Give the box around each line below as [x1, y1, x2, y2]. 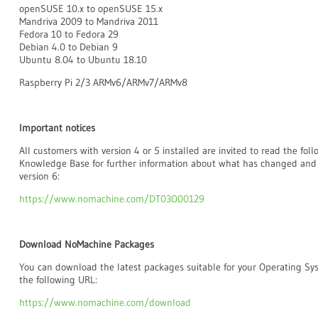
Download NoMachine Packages [19, 238, 154, 251]
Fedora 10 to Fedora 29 [19, 28, 119, 40]
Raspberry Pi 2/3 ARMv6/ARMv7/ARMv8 [19, 76, 187, 89]
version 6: [19, 170, 60, 182]
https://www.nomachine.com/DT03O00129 [19, 192, 204, 205]
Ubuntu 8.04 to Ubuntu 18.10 [19, 53, 147, 66]
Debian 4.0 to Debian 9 [19, 40, 118, 53]
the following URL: [19, 273, 97, 286]
